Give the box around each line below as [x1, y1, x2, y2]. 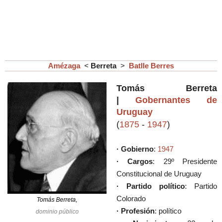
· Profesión [116, 207, 155, 216]
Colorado [116, 194, 146, 203]
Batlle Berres [129, 61, 174, 70]
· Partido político [116, 182, 185, 191]
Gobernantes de [135, 95, 217, 106]
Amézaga [48, 61, 82, 70]
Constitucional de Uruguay [116, 169, 202, 178]
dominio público [35, 208, 79, 216]
